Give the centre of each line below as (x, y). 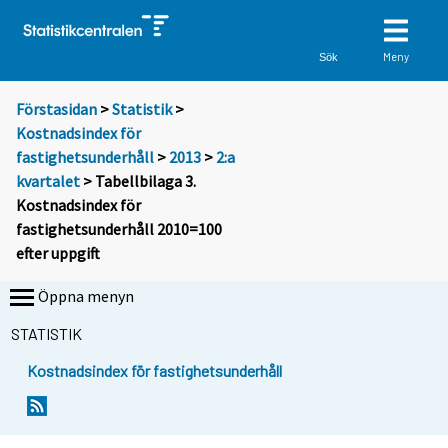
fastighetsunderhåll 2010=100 (119, 229)
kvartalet (48, 181)
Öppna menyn (86, 296)
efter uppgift (58, 253)
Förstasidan (56, 109)
